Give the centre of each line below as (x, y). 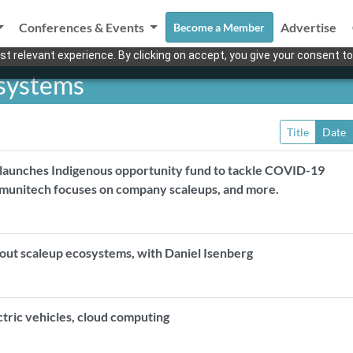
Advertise (309, 27)
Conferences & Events (83, 27)
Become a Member (219, 27)
